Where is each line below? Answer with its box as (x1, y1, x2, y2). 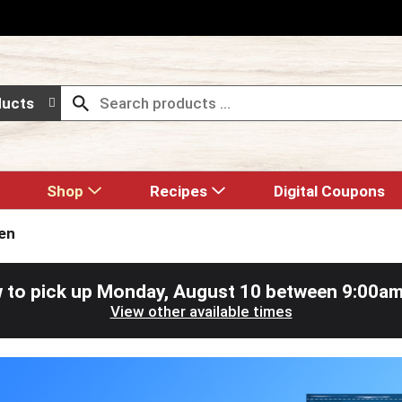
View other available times (109, 302, 293, 320)
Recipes (150, 182, 207, 200)
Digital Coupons (274, 182, 385, 200)
